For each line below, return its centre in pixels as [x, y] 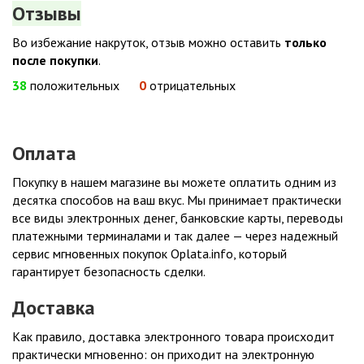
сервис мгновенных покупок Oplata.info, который [149, 253]
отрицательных [191, 85]
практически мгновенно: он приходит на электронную [163, 354]
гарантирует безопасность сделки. [109, 271]
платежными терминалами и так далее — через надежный [175, 236]
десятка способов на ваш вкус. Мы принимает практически [177, 200]
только [305, 42]
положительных [75, 85]
